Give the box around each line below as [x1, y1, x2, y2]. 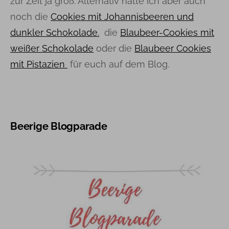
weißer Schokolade [10, 43, 94, 54]
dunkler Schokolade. [10, 27, 99, 38]
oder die [94, 43, 134, 54]
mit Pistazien [10, 59, 67, 70]
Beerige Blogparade [10, 120, 107, 133]
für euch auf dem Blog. [67, 59, 169, 70]
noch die [10, 11, 51, 22]
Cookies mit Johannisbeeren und [51, 11, 194, 22]
